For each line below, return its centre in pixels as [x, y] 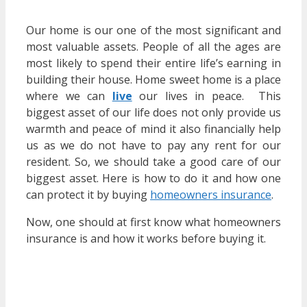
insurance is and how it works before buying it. [146, 238]
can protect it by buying [88, 194]
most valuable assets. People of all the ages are [153, 46]
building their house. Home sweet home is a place [153, 79]
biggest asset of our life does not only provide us [153, 112]
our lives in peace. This [207, 96]
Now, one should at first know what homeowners [153, 222]
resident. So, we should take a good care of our [153, 161]
